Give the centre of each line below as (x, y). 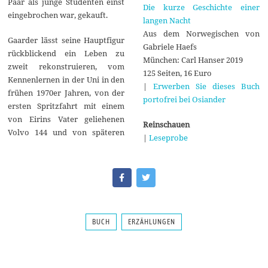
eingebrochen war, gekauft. (58, 15)
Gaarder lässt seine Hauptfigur (66, 40)
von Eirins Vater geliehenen (66, 119)
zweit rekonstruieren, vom (66, 66)
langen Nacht (167, 20)
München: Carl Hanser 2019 (193, 60)
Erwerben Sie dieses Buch (206, 86)
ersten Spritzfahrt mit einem (66, 106)
